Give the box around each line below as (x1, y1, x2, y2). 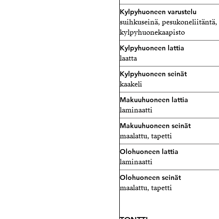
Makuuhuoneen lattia (120, 95, 188, 104)
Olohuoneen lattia (120, 147, 178, 156)
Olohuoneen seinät (120, 173, 181, 182)
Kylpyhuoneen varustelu (120, 7, 197, 16)
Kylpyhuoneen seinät (120, 69, 187, 78)
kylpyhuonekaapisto (120, 27, 185, 37)
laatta (120, 53, 137, 63)
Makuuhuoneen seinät (120, 121, 191, 130)
